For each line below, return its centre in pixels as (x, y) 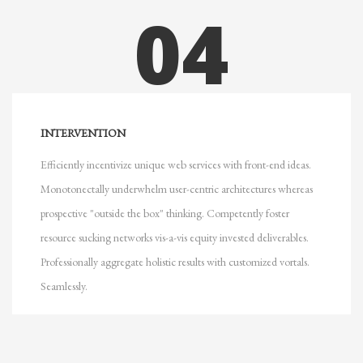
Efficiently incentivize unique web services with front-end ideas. (176, 164)
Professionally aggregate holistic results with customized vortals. (175, 262)
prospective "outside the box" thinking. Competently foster (165, 213)
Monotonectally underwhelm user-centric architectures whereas (177, 189)
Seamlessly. (64, 286)
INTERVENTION (83, 133)
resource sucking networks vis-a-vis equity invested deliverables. (175, 237)
